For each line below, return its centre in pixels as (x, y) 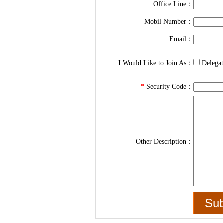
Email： (181, 39)
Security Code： (168, 86)
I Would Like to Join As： (156, 63)
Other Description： (164, 142)
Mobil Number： (168, 22)
